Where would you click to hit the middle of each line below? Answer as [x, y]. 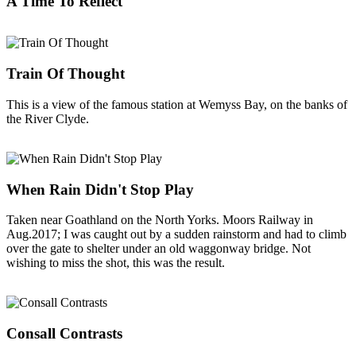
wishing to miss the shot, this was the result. [116, 263]
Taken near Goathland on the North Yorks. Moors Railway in [160, 220]
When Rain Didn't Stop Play [100, 189]
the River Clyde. [48, 118]
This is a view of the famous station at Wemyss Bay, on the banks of [177, 104]
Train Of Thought [66, 74]
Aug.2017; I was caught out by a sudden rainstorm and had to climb [176, 234]
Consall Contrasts [64, 333]
